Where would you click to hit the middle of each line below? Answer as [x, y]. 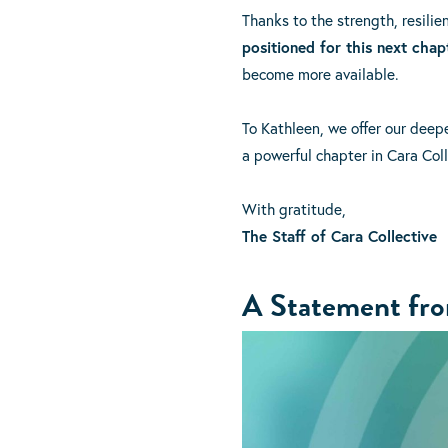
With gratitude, [293, 209]
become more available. [320, 74]
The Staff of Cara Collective [339, 236]
